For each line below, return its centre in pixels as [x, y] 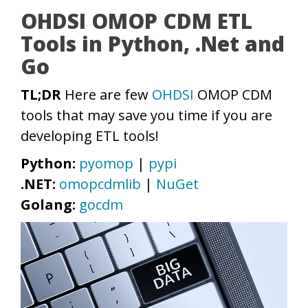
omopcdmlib [100, 184]
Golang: [48, 205]
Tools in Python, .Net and [153, 44]
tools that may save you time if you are [146, 115]
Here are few [107, 95]
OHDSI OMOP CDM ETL [136, 21]
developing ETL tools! [90, 136]
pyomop [106, 163]
